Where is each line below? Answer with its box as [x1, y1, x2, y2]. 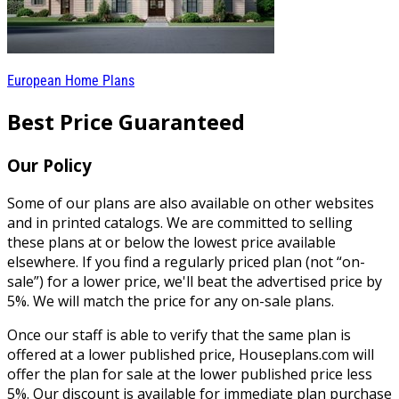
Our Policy [7, 153, 92, 176]
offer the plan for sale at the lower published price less [7, 363, 372, 384]
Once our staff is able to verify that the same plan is [7, 324, 351, 345]
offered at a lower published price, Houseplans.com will [7, 344, 374, 364]
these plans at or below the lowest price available [7, 232, 336, 252]
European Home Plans [7, 72, 134, 90]
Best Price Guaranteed [7, 107, 245, 136]
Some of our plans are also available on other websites [7, 192, 374, 213]
